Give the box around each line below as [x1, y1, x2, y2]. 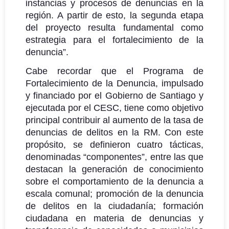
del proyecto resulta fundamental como [26, 22, 203, 33]
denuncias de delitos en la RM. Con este [26, 127, 203, 138]
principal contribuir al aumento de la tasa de [26, 114, 203, 125]
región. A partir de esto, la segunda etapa [26, 10, 203, 20]
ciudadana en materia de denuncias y [26, 213, 203, 223]
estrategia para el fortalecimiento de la [26, 34, 203, 45]
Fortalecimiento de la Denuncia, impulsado [26, 78, 203, 88]
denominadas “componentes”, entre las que [26, 151, 203, 162]
